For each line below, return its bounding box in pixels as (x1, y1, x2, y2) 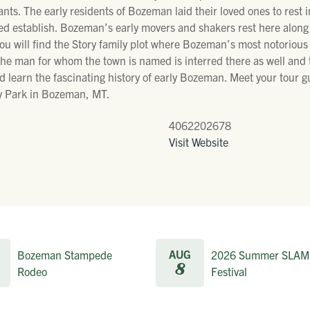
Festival (210, 264, 247, 278)
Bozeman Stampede (17, 247, 112, 262)
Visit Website (169, 134, 229, 149)
